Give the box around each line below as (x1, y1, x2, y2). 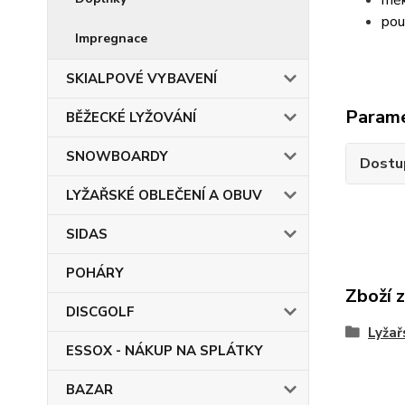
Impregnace (75, 30, 147, 47)
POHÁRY (66, 264, 124, 282)
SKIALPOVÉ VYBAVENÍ (66, 70, 217, 88)
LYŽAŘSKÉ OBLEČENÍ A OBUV (66, 186, 262, 204)
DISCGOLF (66, 303, 135, 321)
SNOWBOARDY (66, 147, 168, 165)
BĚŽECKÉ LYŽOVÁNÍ (66, 108, 196, 127)
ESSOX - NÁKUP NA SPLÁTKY (66, 342, 263, 360)
